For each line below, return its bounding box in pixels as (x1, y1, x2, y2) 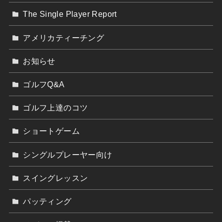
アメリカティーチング (23, 33, 105, 42)
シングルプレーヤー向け (23, 150, 112, 159)
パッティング (23, 196, 72, 206)
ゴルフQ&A (23, 79, 65, 89)
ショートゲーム (23, 126, 80, 136)
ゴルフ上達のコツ (23, 103, 88, 112)
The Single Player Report (23, 9, 117, 19)
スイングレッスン (23, 173, 88, 182)
